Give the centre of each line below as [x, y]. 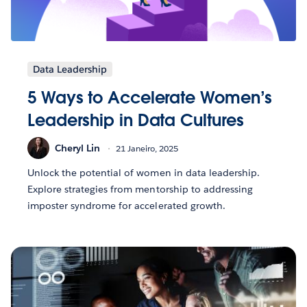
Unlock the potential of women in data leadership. [144, 173]
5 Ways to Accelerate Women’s [150, 98]
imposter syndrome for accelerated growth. [126, 206]
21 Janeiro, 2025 [147, 148]
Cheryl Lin [77, 148]
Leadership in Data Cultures [136, 121]
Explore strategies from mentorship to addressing [140, 189]
